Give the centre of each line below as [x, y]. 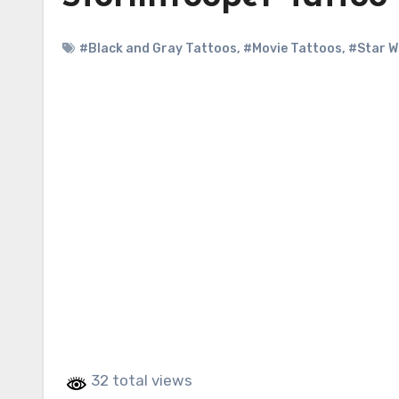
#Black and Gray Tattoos [158, 49]
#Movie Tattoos [293, 49]
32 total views [140, 380]
